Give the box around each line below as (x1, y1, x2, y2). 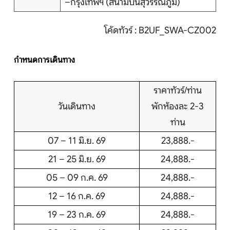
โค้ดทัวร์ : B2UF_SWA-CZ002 (104, 25, 216, 36)
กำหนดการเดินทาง (14, 55, 75, 66)
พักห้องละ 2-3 (151, 101, 204, 112)
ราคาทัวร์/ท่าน (154, 85, 202, 97)
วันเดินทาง (58, 101, 95, 112)
